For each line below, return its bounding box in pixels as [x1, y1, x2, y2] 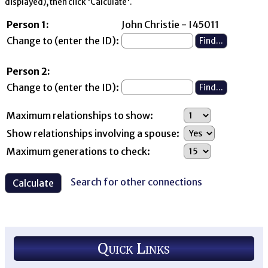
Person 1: [7, 18, 49, 31]
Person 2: [7, 65, 50, 77]
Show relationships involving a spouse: [7, 127, 181, 139]
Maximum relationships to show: [7, 109, 153, 121]
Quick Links [98, 239, 170, 258]
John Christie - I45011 [121, 18, 219, 31]
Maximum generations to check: [7, 145, 150, 157]
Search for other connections [71, 176, 202, 188]
